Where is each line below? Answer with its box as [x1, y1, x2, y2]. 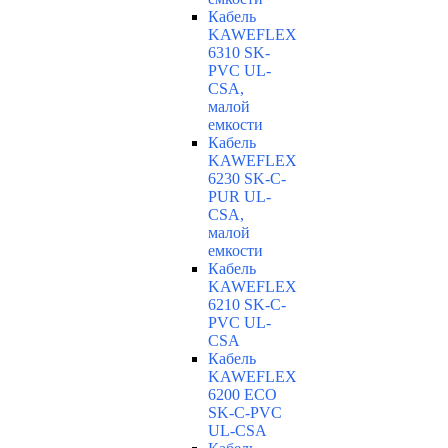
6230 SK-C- [208, 170, 286, 188]
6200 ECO [208, 386, 277, 404]
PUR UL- [208, 188, 271, 206]
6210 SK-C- [208, 296, 286, 314]
